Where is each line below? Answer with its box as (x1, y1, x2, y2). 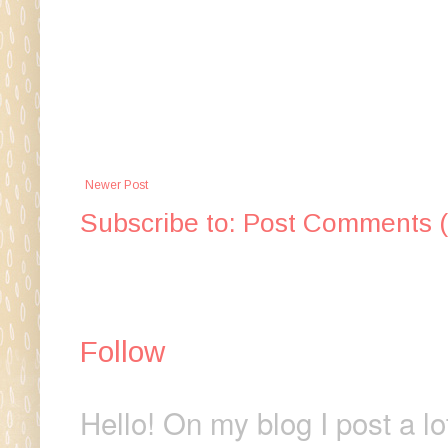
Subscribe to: (80, 207, 243, 238)
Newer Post (85, 177, 148, 192)
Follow (80, 334, 165, 368)
